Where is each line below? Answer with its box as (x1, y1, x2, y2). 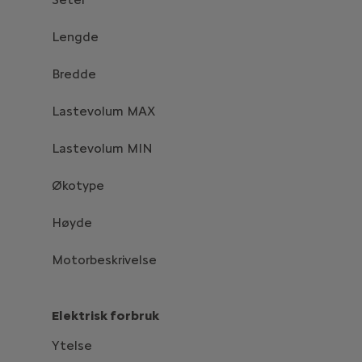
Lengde (52, 28, 99, 44)
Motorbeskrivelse (52, 251, 157, 267)
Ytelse (52, 337, 92, 353)
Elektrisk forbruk (52, 307, 159, 323)
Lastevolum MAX (52, 103, 155, 119)
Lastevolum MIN (52, 140, 153, 156)
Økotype (52, 177, 104, 193)
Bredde (52, 65, 96, 82)
